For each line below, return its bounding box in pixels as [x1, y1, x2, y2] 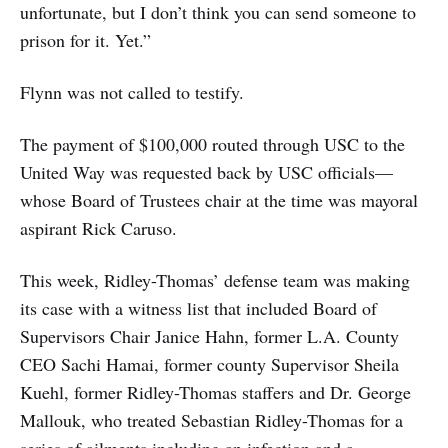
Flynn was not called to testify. [20, 80, 244, 104]
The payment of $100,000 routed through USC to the [20, 132, 405, 156]
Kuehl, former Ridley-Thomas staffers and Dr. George [20, 380, 411, 404]
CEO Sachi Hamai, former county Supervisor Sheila [20, 352, 399, 376]
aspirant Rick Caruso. [20, 216, 177, 240]
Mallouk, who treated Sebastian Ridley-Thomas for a [20, 408, 403, 432]
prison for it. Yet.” [20, 28, 151, 52]
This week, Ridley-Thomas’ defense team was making [20, 268, 410, 292]
